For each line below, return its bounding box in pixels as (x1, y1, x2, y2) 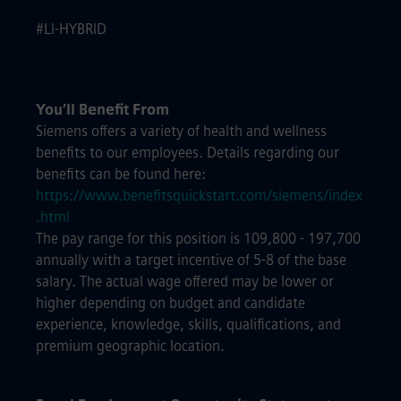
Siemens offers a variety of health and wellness (36, 123, 327, 140)
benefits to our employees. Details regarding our (36, 144, 339, 161)
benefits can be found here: (36, 166, 206, 183)
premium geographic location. (36, 337, 225, 354)
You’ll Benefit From (36, 101, 169, 118)
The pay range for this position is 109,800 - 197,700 (36, 230, 361, 247)
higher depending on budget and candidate (36, 294, 305, 311)
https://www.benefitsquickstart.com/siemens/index (36, 187, 363, 204)
